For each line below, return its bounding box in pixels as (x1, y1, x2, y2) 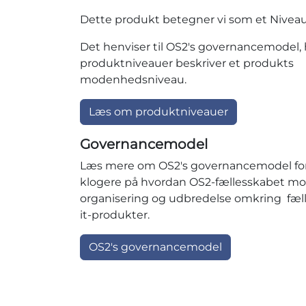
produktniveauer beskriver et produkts (80, 56, 294, 70)
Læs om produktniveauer (89, 105, 228, 118)
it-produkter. (80, 208, 150, 221)
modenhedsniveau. (80, 72, 186, 86)
